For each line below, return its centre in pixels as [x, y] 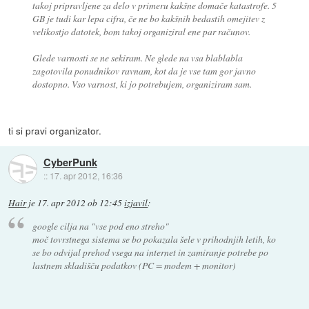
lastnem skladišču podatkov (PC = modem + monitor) [134, 265]
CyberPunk [70, 162]
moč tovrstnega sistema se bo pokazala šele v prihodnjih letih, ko [154, 239]
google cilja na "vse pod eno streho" [100, 226]
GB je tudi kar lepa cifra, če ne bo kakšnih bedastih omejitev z [148, 19]
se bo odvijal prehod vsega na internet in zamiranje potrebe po [150, 252]
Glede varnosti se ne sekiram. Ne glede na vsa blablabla [137, 58]
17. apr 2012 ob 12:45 [80, 203]
